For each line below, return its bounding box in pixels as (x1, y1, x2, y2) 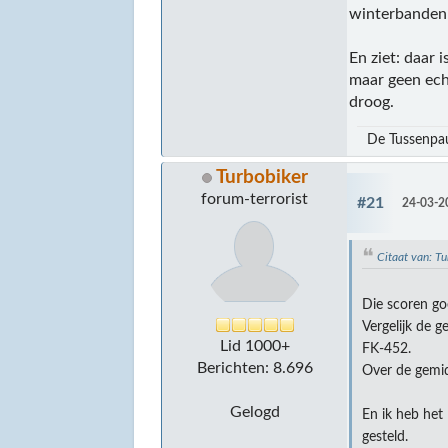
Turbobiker (215, 167, 308, 187)
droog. (349, 93, 395, 110)
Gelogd (229, 403, 280, 420)
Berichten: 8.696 (196, 359, 313, 376)
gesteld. (362, 430, 409, 445)
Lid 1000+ (219, 337, 290, 354)
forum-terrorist (201, 190, 309, 207)
